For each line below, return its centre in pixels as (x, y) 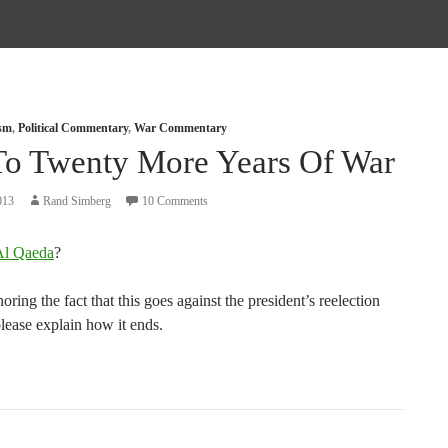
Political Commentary (73, 128)
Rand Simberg (77, 201)
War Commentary (180, 128)
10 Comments (175, 201)
